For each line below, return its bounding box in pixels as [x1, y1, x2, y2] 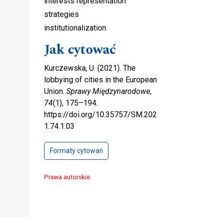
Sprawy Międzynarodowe [66, 87, 150, 96]
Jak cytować [44, 39, 116, 61]
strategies [44, 10, 79, 19]
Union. [44, 87, 66, 96]
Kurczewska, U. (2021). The [44, 63, 136, 73]
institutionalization [44, 23, 106, 33]
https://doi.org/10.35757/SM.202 [44, 110, 157, 120]
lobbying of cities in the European [44, 75, 157, 85]
